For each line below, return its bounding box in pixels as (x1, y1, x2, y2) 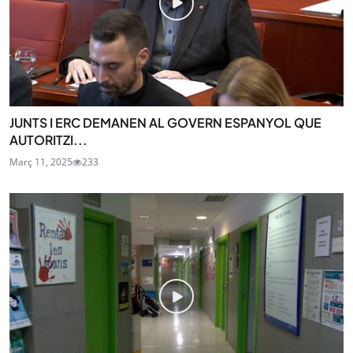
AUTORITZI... (9, 131, 87, 148)
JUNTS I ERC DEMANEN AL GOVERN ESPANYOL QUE (9, 113, 321, 131)
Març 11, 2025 (9, 154, 72, 169)
